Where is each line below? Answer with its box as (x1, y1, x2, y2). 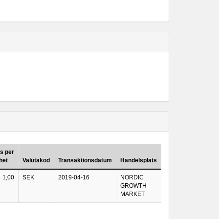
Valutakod (22, 157, 50, 164)
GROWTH (120, 182, 147, 189)
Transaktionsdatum (58, 157, 112, 164)
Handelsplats (120, 157, 157, 164)
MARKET (120, 191, 145, 197)
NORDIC (120, 174, 144, 181)
